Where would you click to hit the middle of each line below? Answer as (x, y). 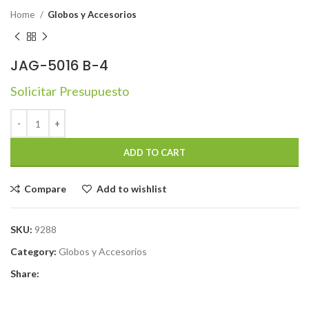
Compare (46, 189)
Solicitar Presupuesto (70, 91)
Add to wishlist (131, 189)
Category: (33, 251)
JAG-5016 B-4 (59, 66)
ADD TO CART (154, 152)
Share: (25, 273)
